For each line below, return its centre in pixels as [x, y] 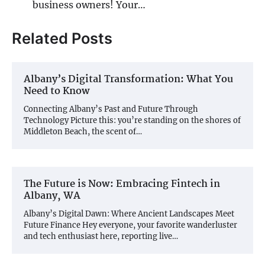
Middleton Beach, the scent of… [83, 132]
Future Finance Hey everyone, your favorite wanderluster [130, 225]
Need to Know [57, 92]
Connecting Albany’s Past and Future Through [111, 109]
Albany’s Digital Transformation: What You [128, 80]
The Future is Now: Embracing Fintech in [122, 185]
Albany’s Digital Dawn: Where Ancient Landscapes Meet [129, 214]
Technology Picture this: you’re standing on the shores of [132, 121]
